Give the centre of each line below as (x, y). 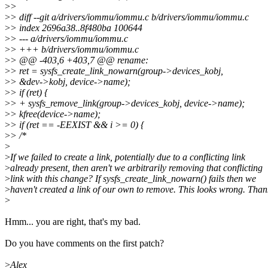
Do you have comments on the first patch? (84, 243)
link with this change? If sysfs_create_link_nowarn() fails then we (133, 179)
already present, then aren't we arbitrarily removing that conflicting (136, 168)
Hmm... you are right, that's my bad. (73, 222)
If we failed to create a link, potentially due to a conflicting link (128, 157)
